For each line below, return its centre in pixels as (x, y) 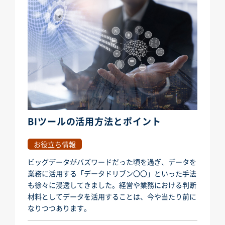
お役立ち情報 (55, 144)
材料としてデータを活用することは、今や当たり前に (112, 197)
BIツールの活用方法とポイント (94, 122)
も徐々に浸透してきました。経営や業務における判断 (112, 185)
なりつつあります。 (59, 208)
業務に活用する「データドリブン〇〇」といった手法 (112, 174)
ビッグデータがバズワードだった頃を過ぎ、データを (112, 162)
